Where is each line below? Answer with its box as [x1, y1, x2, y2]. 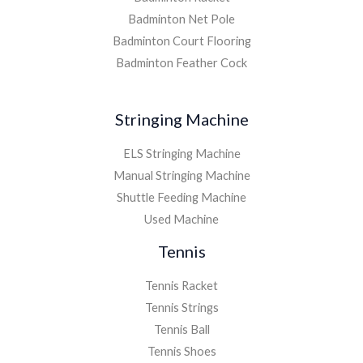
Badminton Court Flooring [112, 34, 251, 49]
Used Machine [144, 212, 219, 227]
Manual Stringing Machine [113, 169, 250, 183]
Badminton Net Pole [128, 12, 235, 27]
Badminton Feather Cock [116, 56, 247, 70]
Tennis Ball [153, 322, 210, 337]
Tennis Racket [145, 279, 218, 293]
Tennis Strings [144, 301, 219, 315]
